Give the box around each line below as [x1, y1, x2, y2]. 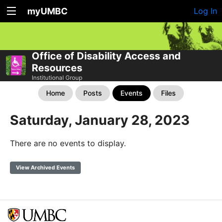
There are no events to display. [10, 138, 126, 148]
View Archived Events [16, 164, 75, 171]
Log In [194, 6, 217, 16]
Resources [32, 61, 82, 74]
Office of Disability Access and [32, 50, 181, 62]
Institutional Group [32, 73, 82, 81]
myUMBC [27, 6, 68, 16]
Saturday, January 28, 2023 [10, 111, 190, 128]
